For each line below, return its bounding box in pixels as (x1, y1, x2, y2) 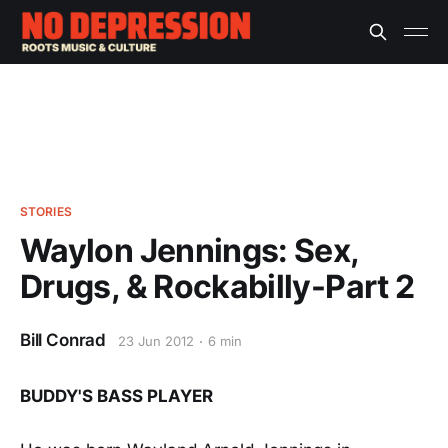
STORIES (20, 204, 72, 219)
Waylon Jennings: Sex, (20, 231, 359, 270)
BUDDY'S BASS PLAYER (20, 386, 213, 406)
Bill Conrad (20, 330, 107, 350)
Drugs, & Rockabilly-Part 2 (20, 267, 415, 306)
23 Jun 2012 (118, 333, 194, 349)
